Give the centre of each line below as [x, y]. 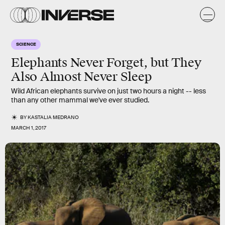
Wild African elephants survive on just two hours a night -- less [108, 91]
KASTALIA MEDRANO [53, 117]
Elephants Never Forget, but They [106, 63]
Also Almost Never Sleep [83, 77]
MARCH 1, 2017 [29, 128]
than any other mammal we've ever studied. [80, 100]
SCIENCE [26, 44]
